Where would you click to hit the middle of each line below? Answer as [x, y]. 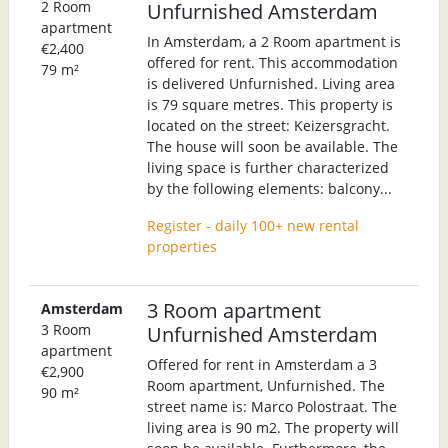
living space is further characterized [268, 167]
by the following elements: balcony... [269, 188]
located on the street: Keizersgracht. [268, 125]
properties [182, 246]
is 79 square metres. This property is [270, 104]
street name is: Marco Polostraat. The [272, 406]
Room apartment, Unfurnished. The [266, 385]
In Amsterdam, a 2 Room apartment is [274, 41]
